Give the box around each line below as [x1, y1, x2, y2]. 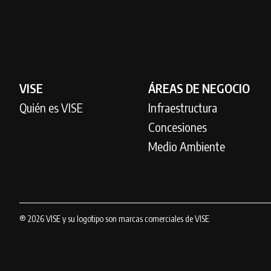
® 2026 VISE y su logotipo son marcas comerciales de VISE [19, 214, 209, 224]
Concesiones [148, 119, 207, 134]
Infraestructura [148, 100, 218, 115]
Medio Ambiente [148, 139, 226, 154]
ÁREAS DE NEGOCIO [148, 80, 250, 96]
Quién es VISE [19, 100, 83, 115]
